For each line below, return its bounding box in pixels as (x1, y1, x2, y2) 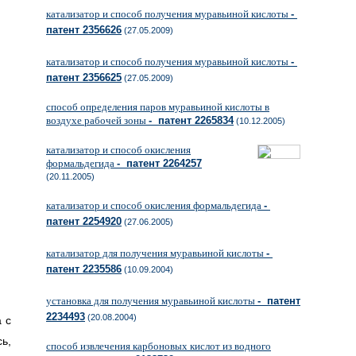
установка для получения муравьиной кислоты (46, 295, 257, 307)
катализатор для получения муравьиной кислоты (46, 247, 266, 259)
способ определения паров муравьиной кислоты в (46, 101, 269, 113)
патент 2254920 (46, 215, 122, 227)
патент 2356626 (46, 24, 122, 36)
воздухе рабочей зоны (46, 114, 149, 126)
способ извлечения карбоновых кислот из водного (46, 340, 271, 352)
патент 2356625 (46, 72, 122, 83)
